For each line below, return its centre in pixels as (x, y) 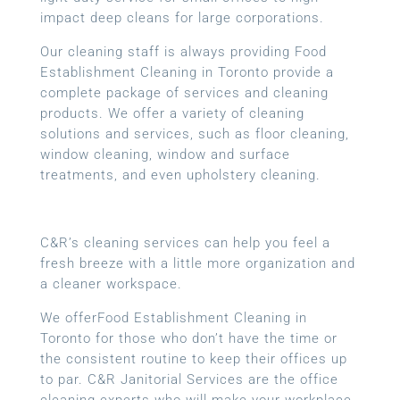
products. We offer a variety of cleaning (172, 113)
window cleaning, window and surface (165, 154)
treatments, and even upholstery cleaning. (180, 175)
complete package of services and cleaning (184, 92)
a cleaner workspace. (111, 283)
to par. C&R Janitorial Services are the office (189, 379)
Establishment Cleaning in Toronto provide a (187, 72)
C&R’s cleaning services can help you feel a (185, 242)
